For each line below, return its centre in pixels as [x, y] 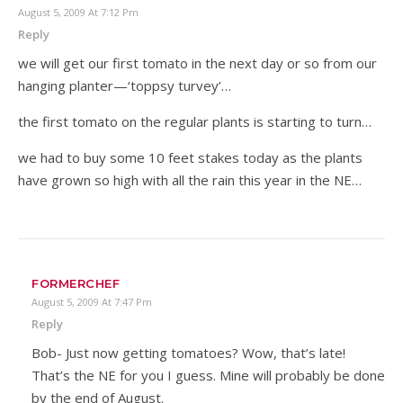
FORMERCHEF [76, 283]
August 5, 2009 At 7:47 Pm [92, 301]
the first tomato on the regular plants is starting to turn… [195, 121]
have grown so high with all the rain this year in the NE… [190, 179]
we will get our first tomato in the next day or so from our [197, 63]
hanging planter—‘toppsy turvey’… [125, 85]
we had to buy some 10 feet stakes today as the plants [190, 157]
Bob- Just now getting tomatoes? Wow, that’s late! [188, 352]
